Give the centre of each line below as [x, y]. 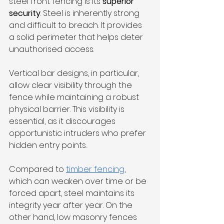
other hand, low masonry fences [74, 217]
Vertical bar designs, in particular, [75, 73]
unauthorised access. [52, 49]
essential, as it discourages [63, 121]
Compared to [37, 169]
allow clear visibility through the [71, 85]
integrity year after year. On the [72, 205]
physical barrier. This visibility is [68, 109]
